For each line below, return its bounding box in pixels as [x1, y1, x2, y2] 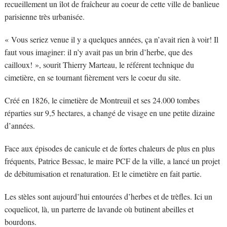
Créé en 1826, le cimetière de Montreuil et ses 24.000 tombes [4, 94, 200, 105]
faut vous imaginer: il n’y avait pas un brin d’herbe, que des [4, 46, 193, 57]
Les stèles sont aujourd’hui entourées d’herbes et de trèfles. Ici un [4, 191, 212, 202]
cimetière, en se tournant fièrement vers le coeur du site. [4, 71, 181, 83]
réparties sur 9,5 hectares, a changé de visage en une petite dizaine [4, 107, 215, 118]
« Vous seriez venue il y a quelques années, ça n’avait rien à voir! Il [4, 33, 218, 45]
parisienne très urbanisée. [4, 11, 85, 22]
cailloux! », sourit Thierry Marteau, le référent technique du [4, 59, 194, 70]
